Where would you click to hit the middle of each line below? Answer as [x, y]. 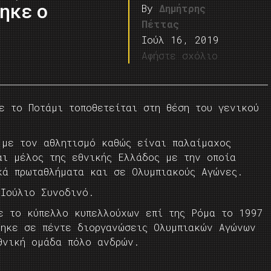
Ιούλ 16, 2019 [181, 40]
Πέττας [161, 24]
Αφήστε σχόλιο [180, 55]
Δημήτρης [183, 8]
